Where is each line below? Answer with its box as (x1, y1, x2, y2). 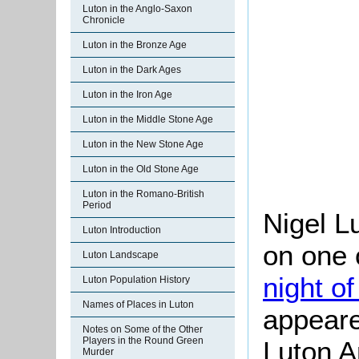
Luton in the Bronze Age (83, 39, 187, 50)
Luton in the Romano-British (83, 188, 204, 200)
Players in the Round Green (83, 335, 204, 346)
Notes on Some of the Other (83, 324, 203, 335)
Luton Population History (83, 274, 190, 285)
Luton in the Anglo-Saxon (83, 3, 192, 14)
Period (83, 200, 111, 211)
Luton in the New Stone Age (83, 139, 204, 150)
